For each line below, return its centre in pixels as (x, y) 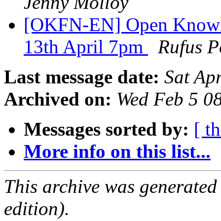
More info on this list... (117, 151)
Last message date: (82, 77)
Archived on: (58, 99)
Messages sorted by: (106, 129)
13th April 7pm (86, 47)
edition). (37, 209)
